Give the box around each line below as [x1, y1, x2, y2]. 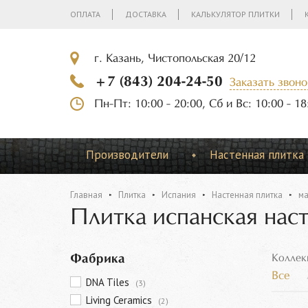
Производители [85, 147, 168, 162]
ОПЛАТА [70, 9, 100, 19]
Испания [162, 189, 196, 201]
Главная [70, 189, 102, 201]
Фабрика [70, 253, 125, 265]
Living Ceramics [86, 294, 155, 307]
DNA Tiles [86, 276, 132, 289]
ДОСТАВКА [125, 9, 166, 19]
